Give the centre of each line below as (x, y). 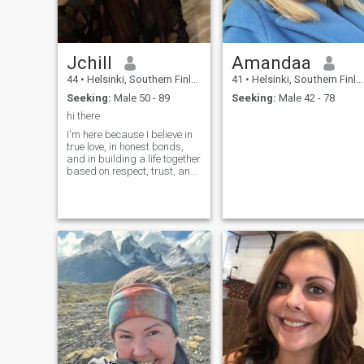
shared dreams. (104, 183)
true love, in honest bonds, (125, 146)
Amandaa (271, 63)
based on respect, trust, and (131, 171)
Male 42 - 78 (305, 97)
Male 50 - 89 (140, 97)
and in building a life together (133, 158)
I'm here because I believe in (129, 134)
